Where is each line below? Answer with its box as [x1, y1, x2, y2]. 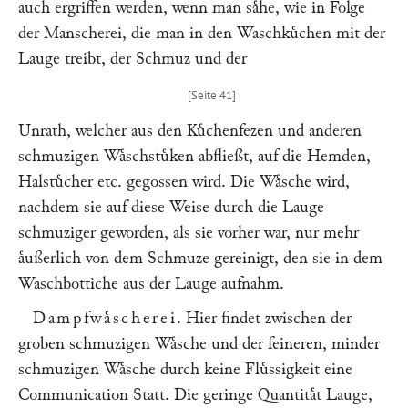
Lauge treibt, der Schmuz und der [18, 50, 247, 67]
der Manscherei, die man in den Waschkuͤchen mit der [18, 25, 385, 42]
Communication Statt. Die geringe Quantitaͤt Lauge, [18, 386, 372, 403]
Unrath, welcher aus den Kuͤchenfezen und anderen [18, 122, 362, 139]
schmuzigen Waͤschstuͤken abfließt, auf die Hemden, [18, 148, 371, 165]
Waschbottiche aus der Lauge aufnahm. [18, 275, 284, 292]
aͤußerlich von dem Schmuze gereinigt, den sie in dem [18, 250, 382, 267]
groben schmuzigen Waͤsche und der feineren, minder [18, 335, 380, 352]
